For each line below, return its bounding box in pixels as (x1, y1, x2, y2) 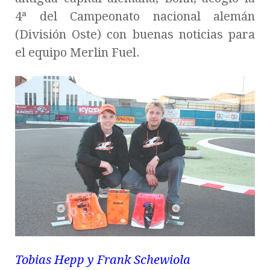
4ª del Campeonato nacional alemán (15, 9, 255, 24)
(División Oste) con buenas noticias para (15, 27, 255, 42)
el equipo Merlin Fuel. (15, 45, 140, 60)
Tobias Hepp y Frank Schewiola (15, 252, 190, 267)
